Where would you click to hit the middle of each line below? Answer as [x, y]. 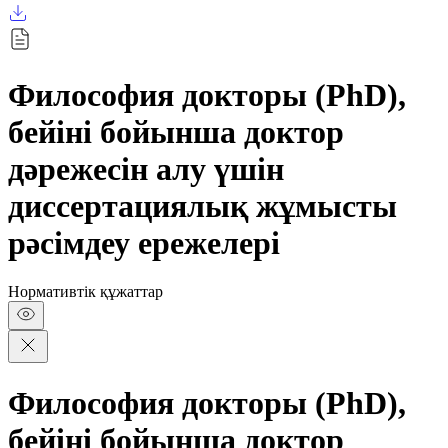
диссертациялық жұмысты [202, 205]
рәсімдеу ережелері [144, 242]
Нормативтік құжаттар [85, 292]
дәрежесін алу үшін [146, 168]
